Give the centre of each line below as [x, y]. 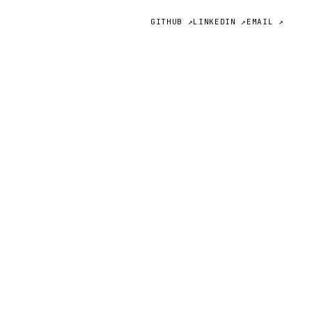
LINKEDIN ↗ [220, 21]
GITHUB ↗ [172, 21]
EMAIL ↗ [265, 21]
